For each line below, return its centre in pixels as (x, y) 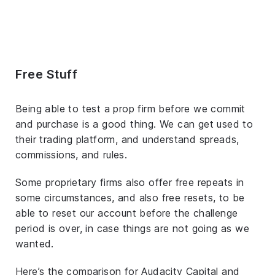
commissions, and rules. (72, 154)
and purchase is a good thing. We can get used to (134, 124)
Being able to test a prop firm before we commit (130, 108)
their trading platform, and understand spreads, (127, 139)
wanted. (35, 243)
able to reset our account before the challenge (127, 213)
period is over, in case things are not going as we (132, 228)
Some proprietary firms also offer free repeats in (130, 182)
